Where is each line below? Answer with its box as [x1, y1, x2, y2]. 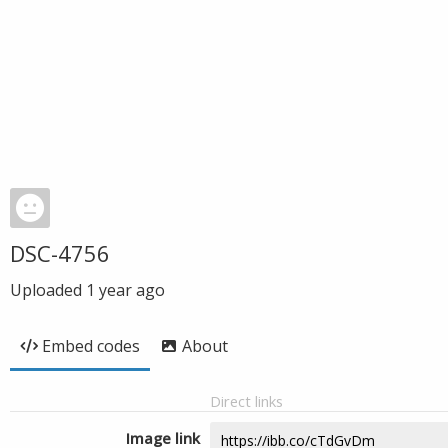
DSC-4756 [10, 238, 110, 268]
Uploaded [10, 279, 86, 301]
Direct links [210, 391, 283, 411]
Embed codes [42, 335, 140, 357]
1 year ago [86, 279, 165, 301]
